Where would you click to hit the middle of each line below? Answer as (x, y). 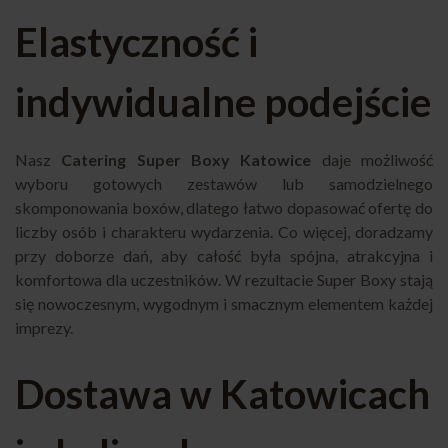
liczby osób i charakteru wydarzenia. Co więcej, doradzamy (224, 231)
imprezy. (44, 327)
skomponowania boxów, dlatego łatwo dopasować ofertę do (224, 207)
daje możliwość (372, 159)
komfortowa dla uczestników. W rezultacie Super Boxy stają (224, 279)
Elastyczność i (136, 41)
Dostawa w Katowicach (222, 393)
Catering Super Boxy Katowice (186, 159)
